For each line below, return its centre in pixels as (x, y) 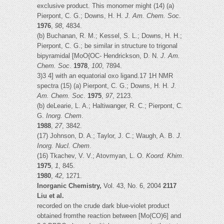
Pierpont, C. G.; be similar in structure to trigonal (107, 46)
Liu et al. (50, 196)
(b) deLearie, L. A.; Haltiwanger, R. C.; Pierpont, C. (110, 106)
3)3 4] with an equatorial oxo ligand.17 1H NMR (105, 76)
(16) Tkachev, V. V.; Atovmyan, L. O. (91, 156)
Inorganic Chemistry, (70, 186)
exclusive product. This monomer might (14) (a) (105, 6)
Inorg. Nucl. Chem (63, 146)
